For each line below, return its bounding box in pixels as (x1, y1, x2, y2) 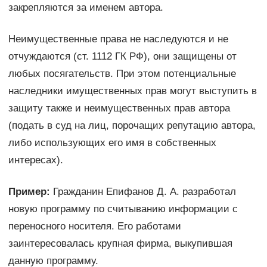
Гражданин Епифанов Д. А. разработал (49, 185, 236, 197)
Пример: (8, 185, 50, 197)
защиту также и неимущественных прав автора (8, 102, 230, 114)
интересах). (8, 154, 63, 166)
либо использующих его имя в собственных (8, 136, 216, 148)
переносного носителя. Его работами (8, 220, 181, 232)
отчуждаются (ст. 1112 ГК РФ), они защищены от (8, 50, 237, 62)
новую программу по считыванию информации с (8, 203, 238, 215)
